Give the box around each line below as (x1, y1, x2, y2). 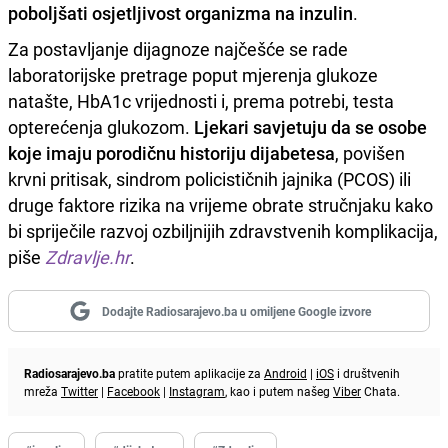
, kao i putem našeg (225, 382, 333, 399)
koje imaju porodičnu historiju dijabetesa (8, 140, 335, 165)
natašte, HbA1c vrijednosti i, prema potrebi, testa (8, 88, 394, 113)
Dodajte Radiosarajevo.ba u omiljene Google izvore (101, 302, 371, 319)
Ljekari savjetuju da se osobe (194, 114, 427, 139)
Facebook (107, 382, 160, 399)
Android (264, 364, 307, 381)
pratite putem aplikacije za (115, 364, 264, 381)
